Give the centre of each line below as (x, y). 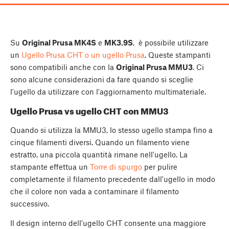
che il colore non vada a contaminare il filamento (95, 191)
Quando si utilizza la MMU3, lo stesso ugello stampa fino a (111, 130)
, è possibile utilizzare (171, 43)
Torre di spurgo (116, 166)
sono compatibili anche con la (63, 67)
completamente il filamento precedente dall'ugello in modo (113, 179)
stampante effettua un (50, 166)
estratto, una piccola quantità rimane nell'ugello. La (99, 154)
